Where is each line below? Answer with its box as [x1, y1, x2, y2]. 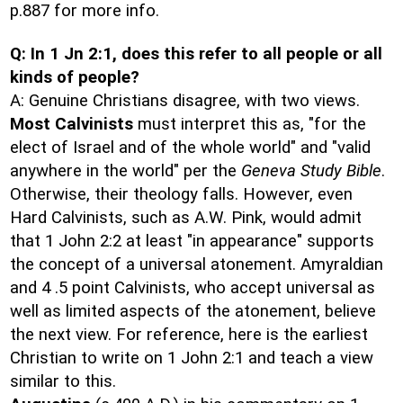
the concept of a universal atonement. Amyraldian [10, 255, 383, 274]
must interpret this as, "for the [133, 114, 366, 134]
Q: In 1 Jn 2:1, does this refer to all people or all [10, 44, 382, 64]
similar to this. [10, 372, 116, 391]
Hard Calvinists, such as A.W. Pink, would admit [10, 208, 362, 228]
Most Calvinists [10, 114, 133, 134]
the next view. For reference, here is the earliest [10, 325, 368, 345]
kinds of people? [10, 67, 139, 87]
